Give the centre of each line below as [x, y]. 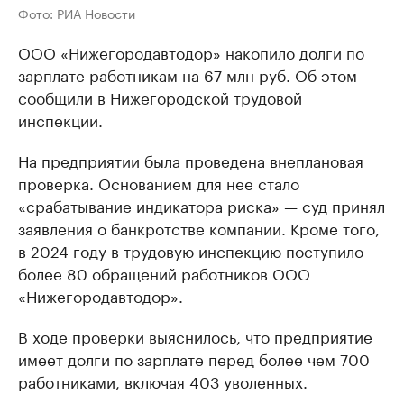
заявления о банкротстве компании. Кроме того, [199, 227]
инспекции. [60, 119]
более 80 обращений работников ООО [164, 272]
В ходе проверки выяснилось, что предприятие [195, 335]
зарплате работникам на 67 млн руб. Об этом [188, 73]
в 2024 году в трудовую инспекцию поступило [191, 249]
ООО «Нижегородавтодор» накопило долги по [191, 51]
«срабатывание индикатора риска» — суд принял [202, 204]
